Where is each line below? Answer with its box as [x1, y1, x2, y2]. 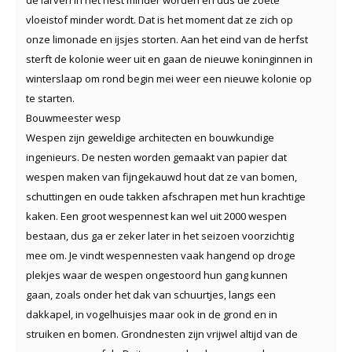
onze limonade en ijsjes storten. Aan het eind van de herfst [26, 31, 308, 46]
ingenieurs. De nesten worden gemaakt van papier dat [26, 149, 287, 164]
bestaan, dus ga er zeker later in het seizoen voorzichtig [26, 228, 294, 243]
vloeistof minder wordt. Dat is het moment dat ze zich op [26, 12, 293, 27]
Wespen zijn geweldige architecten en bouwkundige [26, 130, 274, 145]
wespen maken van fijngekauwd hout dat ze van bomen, [26, 169, 297, 184]
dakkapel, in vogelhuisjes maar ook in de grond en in [26, 306, 277, 321]
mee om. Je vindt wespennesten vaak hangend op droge [26, 247, 295, 262]
